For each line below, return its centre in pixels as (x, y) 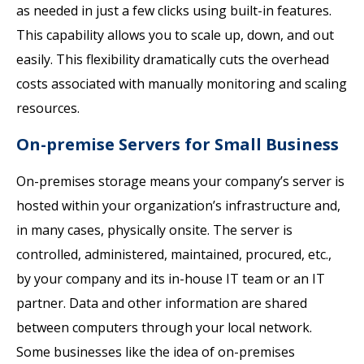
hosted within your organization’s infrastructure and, (178, 206)
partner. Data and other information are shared (162, 303)
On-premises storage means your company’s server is (180, 181)
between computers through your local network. (164, 327)
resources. (48, 108)
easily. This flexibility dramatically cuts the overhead (173, 59)
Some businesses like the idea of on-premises (156, 352)
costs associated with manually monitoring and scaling (182, 84)
